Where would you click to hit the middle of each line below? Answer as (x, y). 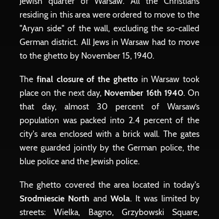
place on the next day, (62, 93)
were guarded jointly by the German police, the (109, 147)
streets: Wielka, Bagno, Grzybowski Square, (109, 212)
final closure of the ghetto (87, 79)
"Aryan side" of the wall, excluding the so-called (109, 28)
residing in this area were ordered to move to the (109, 14)
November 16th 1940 (144, 93)
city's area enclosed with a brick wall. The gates (109, 134)
